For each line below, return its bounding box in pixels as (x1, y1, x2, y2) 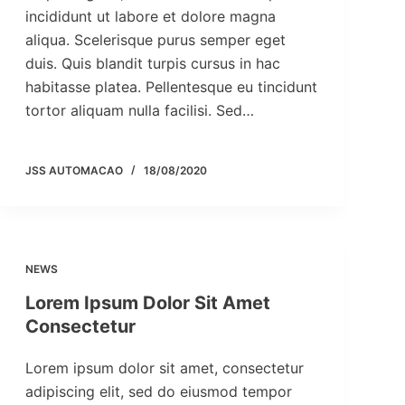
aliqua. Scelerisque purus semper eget (24, 31, 286, 49)
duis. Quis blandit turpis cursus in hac (24, 54, 280, 72)
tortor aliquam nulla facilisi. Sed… (24, 101, 254, 119)
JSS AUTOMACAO (24, 164, 123, 177)
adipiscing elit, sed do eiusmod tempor (24, 382, 292, 400)
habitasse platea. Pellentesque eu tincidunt (24, 78, 317, 96)
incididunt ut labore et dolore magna (24, 7, 276, 25)
